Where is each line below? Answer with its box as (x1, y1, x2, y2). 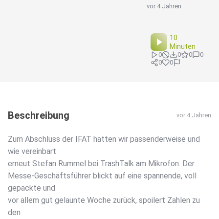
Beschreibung (8, 109, 69, 122)
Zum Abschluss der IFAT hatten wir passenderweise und (8, 134, 200, 144)
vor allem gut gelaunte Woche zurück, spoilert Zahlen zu (8, 196, 200, 205)
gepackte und (8, 183, 55, 193)
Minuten (170, 43, 196, 51)
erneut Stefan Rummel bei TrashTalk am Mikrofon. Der (8, 159, 195, 169)
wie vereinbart (8, 147, 56, 156)
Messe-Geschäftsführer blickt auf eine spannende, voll (8, 171, 197, 181)
